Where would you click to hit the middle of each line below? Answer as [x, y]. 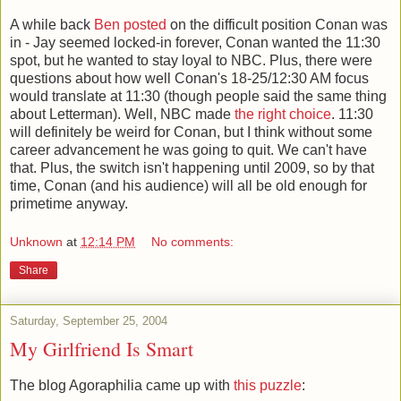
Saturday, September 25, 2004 [89, 321]
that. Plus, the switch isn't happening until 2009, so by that [192, 167]
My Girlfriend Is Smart [102, 349]
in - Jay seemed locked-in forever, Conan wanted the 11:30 [195, 42]
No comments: [193, 242]
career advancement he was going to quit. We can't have [188, 149]
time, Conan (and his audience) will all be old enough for [188, 185]
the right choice [283, 114]
